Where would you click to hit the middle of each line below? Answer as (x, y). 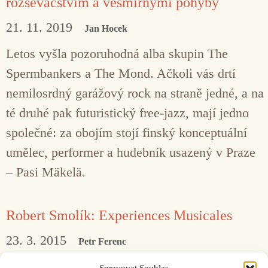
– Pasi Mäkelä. (46, 172)
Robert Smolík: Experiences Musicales (119, 215)
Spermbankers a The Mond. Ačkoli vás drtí (121, 73)
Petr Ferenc (102, 241)
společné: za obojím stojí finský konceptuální (127, 132)
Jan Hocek (106, 28)
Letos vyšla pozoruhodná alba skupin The (117, 53)
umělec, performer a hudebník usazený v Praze (131, 152)
